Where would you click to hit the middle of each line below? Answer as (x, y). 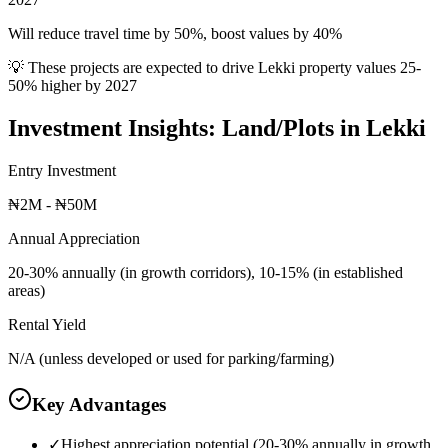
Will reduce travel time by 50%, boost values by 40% (175, 34)
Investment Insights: (115, 128)
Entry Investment (62, 171)
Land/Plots (278, 128)
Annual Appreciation (74, 239)
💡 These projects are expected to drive (133, 68)
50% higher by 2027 (72, 86)
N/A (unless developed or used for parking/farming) (171, 359)
